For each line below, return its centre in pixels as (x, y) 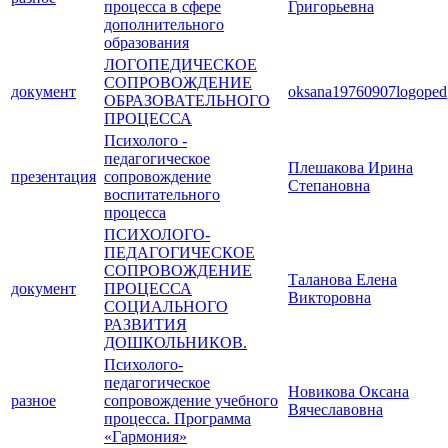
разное (33, 401)
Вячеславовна (335, 410)
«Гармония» (145, 437)
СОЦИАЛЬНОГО (166, 307)
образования (146, 43)
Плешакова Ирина (350, 168)
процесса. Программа (177, 419)
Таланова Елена (342, 280)
